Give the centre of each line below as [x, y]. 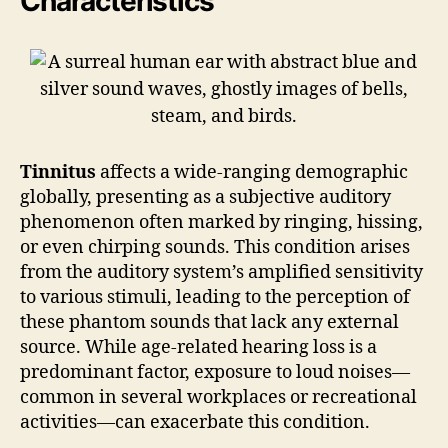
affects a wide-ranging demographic [252, 172]
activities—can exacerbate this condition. [195, 422]
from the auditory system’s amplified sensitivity [221, 272]
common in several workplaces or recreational [218, 397]
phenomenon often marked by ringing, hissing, [221, 222]
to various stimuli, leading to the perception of [215, 297]
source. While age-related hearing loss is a [198, 347]
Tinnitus [58, 172]
